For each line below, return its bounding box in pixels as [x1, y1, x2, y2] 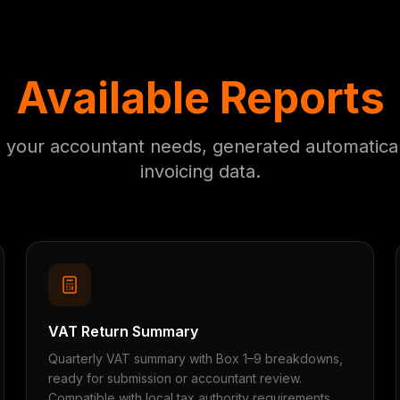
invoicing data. [139, 161, 261, 182]
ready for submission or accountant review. [48, 371, 303, 386]
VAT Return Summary [48, 322, 199, 340]
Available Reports [15, 71, 385, 124]
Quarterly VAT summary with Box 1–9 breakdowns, [48, 351, 344, 366]
